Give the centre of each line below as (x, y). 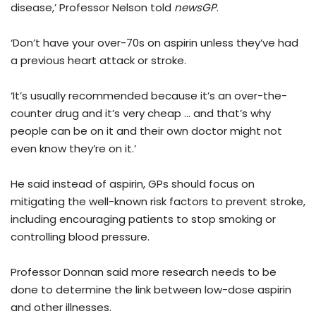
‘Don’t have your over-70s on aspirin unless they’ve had (154, 43)
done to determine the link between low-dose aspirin (151, 290)
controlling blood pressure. (80, 237)
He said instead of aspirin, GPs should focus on (133, 184)
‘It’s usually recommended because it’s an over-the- (149, 96)
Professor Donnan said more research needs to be (144, 272)
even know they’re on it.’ (73, 149)
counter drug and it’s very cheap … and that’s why (141, 114)
